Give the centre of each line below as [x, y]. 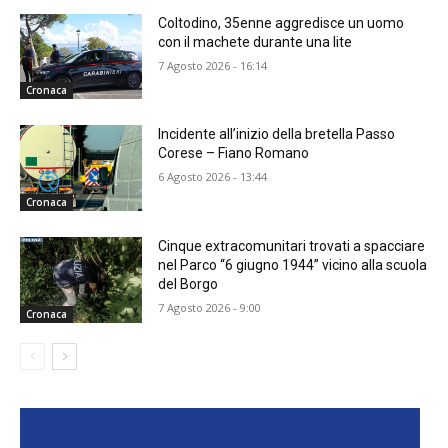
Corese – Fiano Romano [234, 153]
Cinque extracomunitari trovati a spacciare [292, 246]
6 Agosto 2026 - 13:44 [213, 177]
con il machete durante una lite [255, 41]
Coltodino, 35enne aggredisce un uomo [281, 22]
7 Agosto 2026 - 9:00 [210, 308]
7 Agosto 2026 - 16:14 [213, 65]
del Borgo [188, 284]
